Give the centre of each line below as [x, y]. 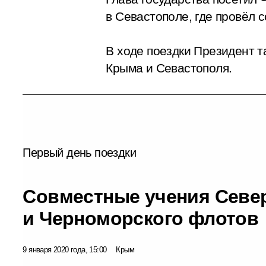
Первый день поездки [79, 152]
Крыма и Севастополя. [169, 68]
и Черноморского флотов [141, 218]
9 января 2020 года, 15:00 [65, 249]
